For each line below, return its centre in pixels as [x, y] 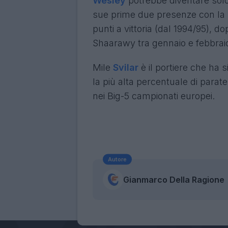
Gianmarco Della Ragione [174, 179]
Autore [117, 159]
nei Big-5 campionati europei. [154, 96]
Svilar [126, 67]
